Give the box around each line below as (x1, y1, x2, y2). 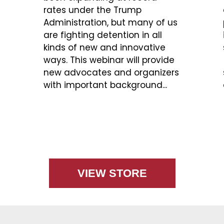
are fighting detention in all (43, 29, 162, 41)
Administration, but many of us (43, 16, 177, 29)
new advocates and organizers (43, 66, 179, 79)
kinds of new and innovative (43, 41, 165, 54)
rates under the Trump (43, 4, 141, 16)
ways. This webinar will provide (43, 54, 174, 66)
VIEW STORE (77, 167, 147, 180)
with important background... (43, 79, 167, 91)
